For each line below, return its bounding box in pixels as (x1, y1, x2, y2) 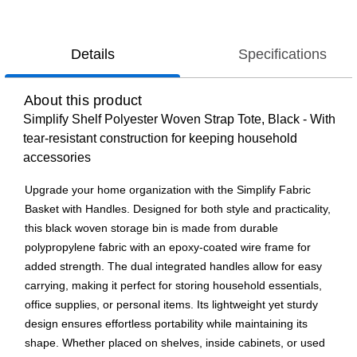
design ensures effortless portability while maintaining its (25, 317, 308, 331)
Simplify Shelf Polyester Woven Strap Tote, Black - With (23, 112, 335, 127)
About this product (24, 92, 143, 109)
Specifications (237, 46, 327, 63)
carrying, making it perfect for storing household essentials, (25, 279, 322, 292)
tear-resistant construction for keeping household (23, 131, 297, 146)
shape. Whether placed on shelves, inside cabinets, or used (25, 336, 325, 350)
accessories (23, 151, 91, 165)
